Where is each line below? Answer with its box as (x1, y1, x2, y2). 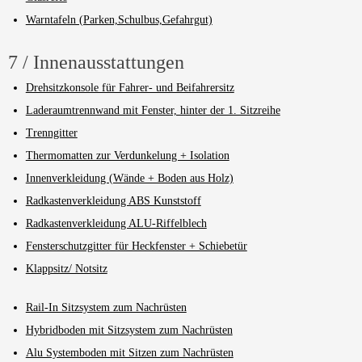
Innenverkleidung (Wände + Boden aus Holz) (25, 171, 234, 184)
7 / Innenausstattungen (8, 51, 184, 73)
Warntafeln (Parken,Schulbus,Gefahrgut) (25, 13, 213, 26)
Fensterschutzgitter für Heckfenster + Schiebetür (25, 239, 247, 252)
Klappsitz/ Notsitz (25, 262, 107, 275)
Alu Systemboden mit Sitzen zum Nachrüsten (25, 346, 234, 359)
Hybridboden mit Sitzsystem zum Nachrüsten (25, 323, 233, 336)
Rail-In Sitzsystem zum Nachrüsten (25, 301, 187, 314)
